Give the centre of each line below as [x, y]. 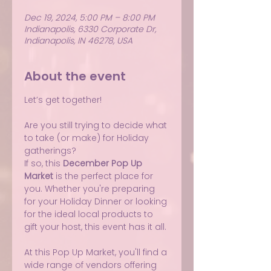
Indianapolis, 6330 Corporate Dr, [90, 29]
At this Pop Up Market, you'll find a [97, 252]
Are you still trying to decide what [97, 125]
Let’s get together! [63, 100]
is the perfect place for [104, 176]
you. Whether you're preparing [91, 189]
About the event [75, 76]
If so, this [44, 163]
